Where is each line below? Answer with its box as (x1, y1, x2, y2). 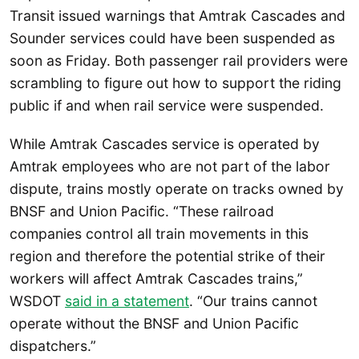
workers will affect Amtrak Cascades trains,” (10, 269, 303, 287)
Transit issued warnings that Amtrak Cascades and (10, 7, 345, 25)
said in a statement (65, 292, 189, 309)
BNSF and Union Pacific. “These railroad (10, 202, 274, 220)
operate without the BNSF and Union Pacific (10, 314, 299, 332)
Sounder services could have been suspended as (10, 30, 335, 47)
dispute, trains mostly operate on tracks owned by (10, 179, 344, 197)
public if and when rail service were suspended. (10, 97, 324, 115)
